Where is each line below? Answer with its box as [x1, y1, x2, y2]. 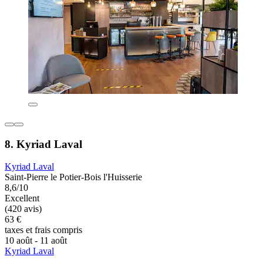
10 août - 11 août [5, 235, 67, 246]
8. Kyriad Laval [5, 137, 82, 150]
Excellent [5, 193, 39, 204]
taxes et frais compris [5, 225, 82, 235]
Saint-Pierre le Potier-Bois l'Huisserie [5, 172, 142, 183]
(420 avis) [5, 204, 42, 214]
